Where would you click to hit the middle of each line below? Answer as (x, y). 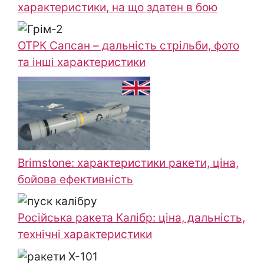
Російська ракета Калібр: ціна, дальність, (131, 218)
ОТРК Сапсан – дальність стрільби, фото (128, 46)
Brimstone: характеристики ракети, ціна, (128, 163)
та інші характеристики (82, 62)
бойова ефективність (75, 179)
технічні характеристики (85, 235)
